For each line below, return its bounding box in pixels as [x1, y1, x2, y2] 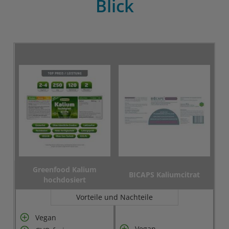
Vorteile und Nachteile [76, 192, 153, 202]
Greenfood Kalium [33, 165, 97, 174]
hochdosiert [43, 175, 86, 185]
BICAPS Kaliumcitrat [129, 170, 200, 179]
